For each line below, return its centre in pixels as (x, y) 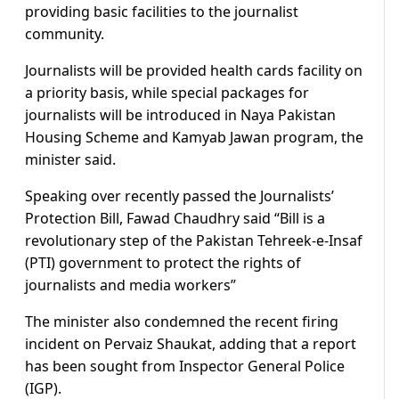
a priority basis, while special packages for (167, 93)
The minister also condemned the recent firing (182, 322)
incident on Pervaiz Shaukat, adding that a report (191, 344)
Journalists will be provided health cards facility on (194, 71)
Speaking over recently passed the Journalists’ (179, 196)
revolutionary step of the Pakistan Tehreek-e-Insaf (194, 241)
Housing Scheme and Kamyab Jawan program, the (194, 138)
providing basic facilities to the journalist (162, 12)
